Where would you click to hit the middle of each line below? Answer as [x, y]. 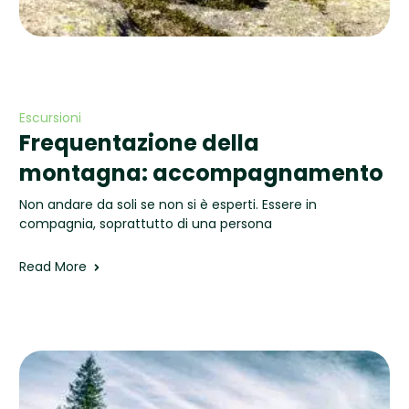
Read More [52, 267]
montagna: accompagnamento [201, 173]
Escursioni [50, 118]
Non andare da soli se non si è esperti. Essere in [168, 204]
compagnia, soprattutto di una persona [145, 224]
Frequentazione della [139, 143]
